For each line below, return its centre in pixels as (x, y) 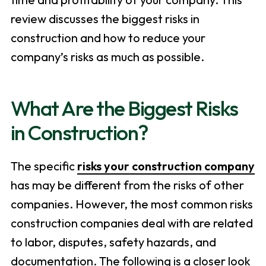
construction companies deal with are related (132, 223)
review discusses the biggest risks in (105, 19)
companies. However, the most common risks (132, 204)
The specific (44, 166)
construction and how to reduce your (108, 38)
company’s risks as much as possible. (107, 57)
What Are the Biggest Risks (124, 108)
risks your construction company (166, 166)
